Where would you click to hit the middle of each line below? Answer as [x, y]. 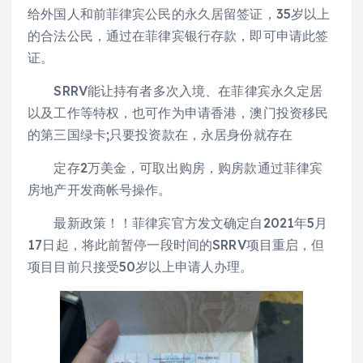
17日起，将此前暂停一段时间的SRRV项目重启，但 [176, 245]
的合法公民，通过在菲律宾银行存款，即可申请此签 [178, 36]
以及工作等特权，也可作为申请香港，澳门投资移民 [178, 113]
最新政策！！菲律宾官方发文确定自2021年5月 [178, 223]
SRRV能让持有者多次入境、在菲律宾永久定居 [175, 91]
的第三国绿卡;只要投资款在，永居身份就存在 [160, 135]
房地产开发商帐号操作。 [100, 190]
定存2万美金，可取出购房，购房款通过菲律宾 [175, 168]
